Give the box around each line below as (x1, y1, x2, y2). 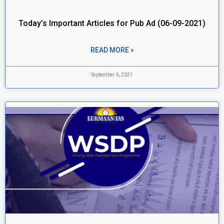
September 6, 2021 (91, 72, 133, 77)
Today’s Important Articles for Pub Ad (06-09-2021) (18, 18, 205, 28)
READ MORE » (90, 46, 134, 54)
